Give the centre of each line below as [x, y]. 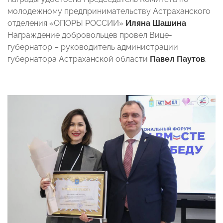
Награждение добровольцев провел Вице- [90, 35]
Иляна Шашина [156, 23]
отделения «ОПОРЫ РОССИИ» [66, 23]
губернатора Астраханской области [79, 59]
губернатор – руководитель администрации [93, 47]
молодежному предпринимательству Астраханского [109, 11]
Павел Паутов [177, 59]
